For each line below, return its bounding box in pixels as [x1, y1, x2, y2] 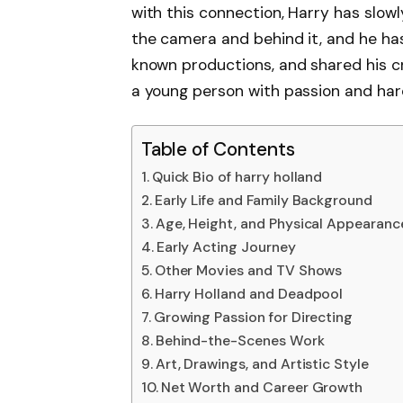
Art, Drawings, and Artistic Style [155, 354, 369, 373]
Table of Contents [140, 136, 295, 162]
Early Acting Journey [156, 237, 296, 256]
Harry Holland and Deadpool [154, 283, 344, 303]
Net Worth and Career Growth [160, 377, 363, 397]
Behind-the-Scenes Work [155, 330, 325, 350]
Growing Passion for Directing [153, 307, 354, 327]
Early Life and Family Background [154, 190, 373, 210]
